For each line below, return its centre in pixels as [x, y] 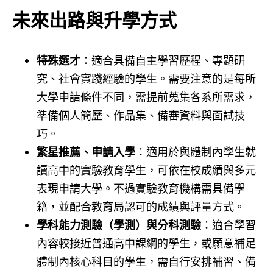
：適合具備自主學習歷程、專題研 [163, 60]
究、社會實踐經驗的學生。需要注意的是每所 [146, 78]
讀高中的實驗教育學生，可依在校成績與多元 [146, 170]
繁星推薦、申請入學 [86, 151]
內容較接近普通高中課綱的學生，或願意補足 [146, 243]
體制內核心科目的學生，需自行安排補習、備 [146, 261]
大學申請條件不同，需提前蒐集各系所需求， [146, 97]
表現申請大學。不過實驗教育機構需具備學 [141, 188]
